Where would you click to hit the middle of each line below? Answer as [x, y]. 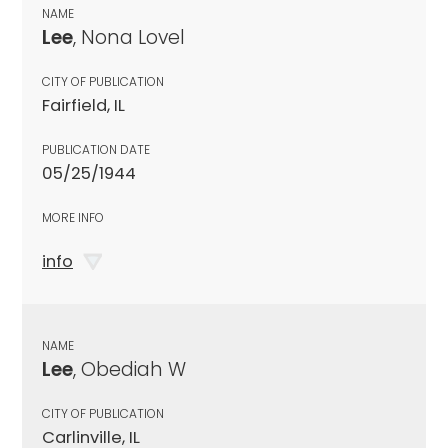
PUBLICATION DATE [96, 149]
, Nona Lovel [129, 37]
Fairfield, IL [83, 105]
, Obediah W [129, 369]
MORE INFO [73, 217]
